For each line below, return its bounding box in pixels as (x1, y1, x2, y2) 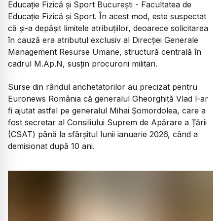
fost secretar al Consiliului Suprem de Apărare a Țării (8, 117, 207, 127)
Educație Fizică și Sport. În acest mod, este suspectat (8, 11, 206, 22)
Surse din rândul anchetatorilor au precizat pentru (8, 81, 197, 92)
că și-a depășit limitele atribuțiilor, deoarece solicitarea (8, 23, 208, 34)
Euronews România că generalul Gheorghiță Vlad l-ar (8, 93, 208, 104)
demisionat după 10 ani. (8, 141, 95, 151)
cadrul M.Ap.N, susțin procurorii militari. (8, 59, 157, 69)
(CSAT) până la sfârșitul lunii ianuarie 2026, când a (8, 129, 198, 139)
